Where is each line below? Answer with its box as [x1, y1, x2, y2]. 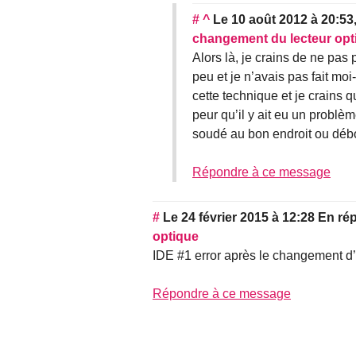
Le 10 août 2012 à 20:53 [213, 13, 354, 27]
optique [153, 230, 199, 244]
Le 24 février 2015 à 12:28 [163, 211, 315, 225]
